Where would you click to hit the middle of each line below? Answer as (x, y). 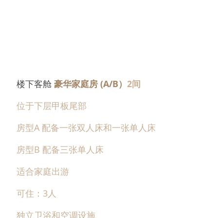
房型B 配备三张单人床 (60, 149)
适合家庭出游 (43, 171)
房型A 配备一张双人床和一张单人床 (86, 127)
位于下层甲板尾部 (52, 105)
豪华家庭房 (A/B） (91, 83)
